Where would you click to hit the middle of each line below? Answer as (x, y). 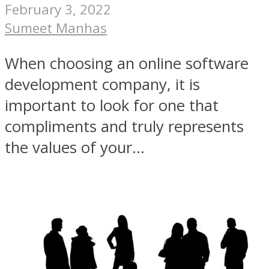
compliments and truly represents (124, 126)
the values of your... (75, 147)
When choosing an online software (127, 63)
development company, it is (102, 84)
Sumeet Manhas (56, 28)
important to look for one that (112, 105)
